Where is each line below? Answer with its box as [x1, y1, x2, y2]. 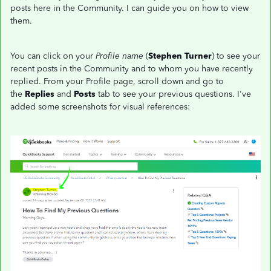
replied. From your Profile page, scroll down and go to [10, 76, 224, 87]
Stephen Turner [148, 51, 212, 61]
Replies [25, 89, 54, 99]
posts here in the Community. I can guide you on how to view [10, 3, 249, 13]
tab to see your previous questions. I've [98, 89, 251, 99]
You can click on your [10, 51, 96, 61]
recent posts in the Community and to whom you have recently [10, 64, 253, 74]
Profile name [96, 51, 143, 61]
